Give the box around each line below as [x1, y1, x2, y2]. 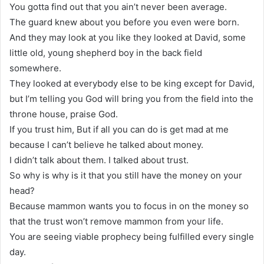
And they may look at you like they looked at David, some [9, 31, 246, 43]
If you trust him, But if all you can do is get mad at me [9, 123, 229, 135]
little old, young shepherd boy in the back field [9, 47, 202, 58]
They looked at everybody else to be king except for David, [9, 77, 255, 89]
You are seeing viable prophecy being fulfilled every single [9, 230, 254, 242]
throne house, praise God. [9, 108, 118, 120]
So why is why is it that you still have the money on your [9, 169, 242, 181]
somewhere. [9, 62, 61, 74]
